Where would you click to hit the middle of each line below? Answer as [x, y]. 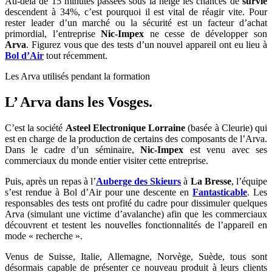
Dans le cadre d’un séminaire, [73, 150]
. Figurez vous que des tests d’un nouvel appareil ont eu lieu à [147, 45]
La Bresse [211, 182]
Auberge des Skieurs [138, 182]
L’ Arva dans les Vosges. [79, 102]
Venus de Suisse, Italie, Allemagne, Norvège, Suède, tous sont [136, 257]
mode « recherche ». [44, 236]
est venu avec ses [226, 150]
